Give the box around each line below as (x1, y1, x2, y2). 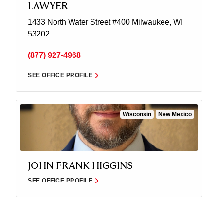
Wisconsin (123, 111, 151, 118)
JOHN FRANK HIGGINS (28, 161, 133, 171)
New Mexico (158, 111, 192, 118)
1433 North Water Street (28, 18, 110, 27)
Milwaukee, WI (130, 18, 182, 27)
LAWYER (28, 1, 68, 12)
